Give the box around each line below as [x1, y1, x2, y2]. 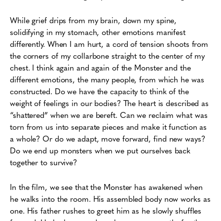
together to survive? [10, 156, 79, 168]
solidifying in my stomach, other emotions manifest [10, 26, 185, 37]
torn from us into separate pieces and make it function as [10, 121, 207, 132]
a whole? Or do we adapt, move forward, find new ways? [10, 133, 205, 144]
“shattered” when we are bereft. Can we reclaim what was [10, 109, 208, 120]
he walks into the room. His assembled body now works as [10, 193, 211, 204]
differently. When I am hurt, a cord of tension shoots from [10, 38, 209, 49]
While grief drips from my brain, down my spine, [10, 14, 177, 26]
